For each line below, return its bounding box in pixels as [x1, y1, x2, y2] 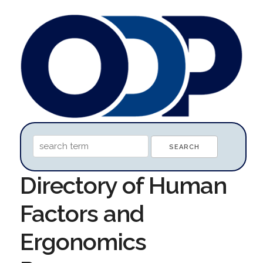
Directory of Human [19, 171, 227, 199]
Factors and [19, 199, 144, 227]
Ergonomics [19, 227, 146, 255]
